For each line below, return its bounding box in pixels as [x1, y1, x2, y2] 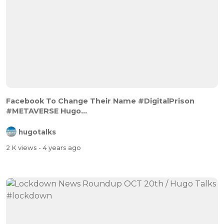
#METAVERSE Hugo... [6, 106, 87, 116]
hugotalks [18, 127, 56, 136]
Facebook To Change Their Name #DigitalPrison [6, 96, 194, 106]
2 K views [6, 143, 38, 151]
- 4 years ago [38, 143, 81, 151]
